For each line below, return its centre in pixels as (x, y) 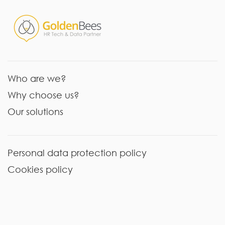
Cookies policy (40, 169)
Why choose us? (43, 95)
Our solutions (35, 111)
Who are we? (37, 78)
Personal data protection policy (77, 152)
